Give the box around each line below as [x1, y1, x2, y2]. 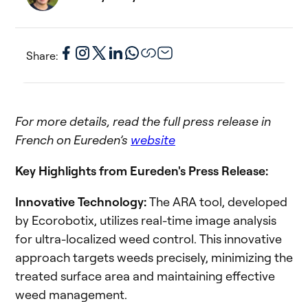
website [131, 132, 175, 148]
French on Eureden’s [15, 132, 131, 148]
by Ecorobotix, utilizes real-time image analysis [15, 212, 276, 228]
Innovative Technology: [15, 194, 149, 210]
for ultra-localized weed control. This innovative [15, 231, 282, 247]
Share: [26, 48, 58, 63]
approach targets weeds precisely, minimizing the [15, 250, 293, 265]
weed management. [15, 287, 127, 302]
